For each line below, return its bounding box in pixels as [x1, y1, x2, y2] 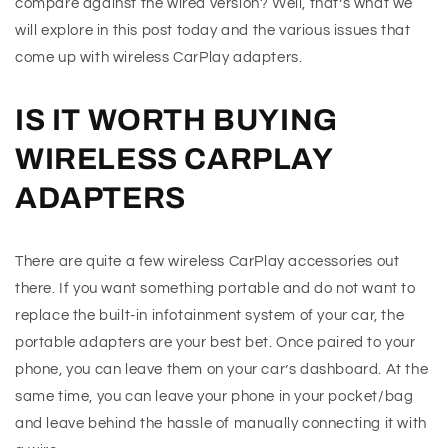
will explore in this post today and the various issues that [15, 23, 411, 39]
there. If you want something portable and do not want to [15, 281, 416, 297]
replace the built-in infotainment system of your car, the [15, 308, 405, 324]
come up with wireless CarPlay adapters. [15, 50, 303, 66]
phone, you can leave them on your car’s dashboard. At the [15, 362, 429, 378]
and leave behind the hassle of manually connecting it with [15, 416, 427, 432]
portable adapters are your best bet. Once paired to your [15, 335, 416, 351]
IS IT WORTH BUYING [15, 104, 338, 137]
